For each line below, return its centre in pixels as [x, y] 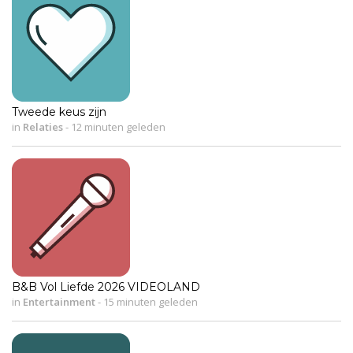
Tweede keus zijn [59, 111]
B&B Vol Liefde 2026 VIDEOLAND [106, 286]
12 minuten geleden [117, 126]
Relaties [43, 126]
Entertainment [59, 301]
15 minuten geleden [149, 301]
